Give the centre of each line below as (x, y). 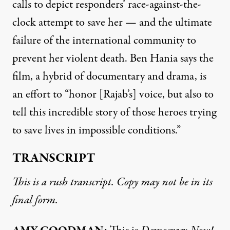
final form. (35, 200)
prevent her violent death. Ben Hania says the (113, 59)
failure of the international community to (104, 41)
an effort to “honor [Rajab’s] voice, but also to (113, 94)
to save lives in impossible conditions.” (97, 130)
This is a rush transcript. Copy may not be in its (112, 182)
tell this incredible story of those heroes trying (114, 112)
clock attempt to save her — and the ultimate (112, 23)
